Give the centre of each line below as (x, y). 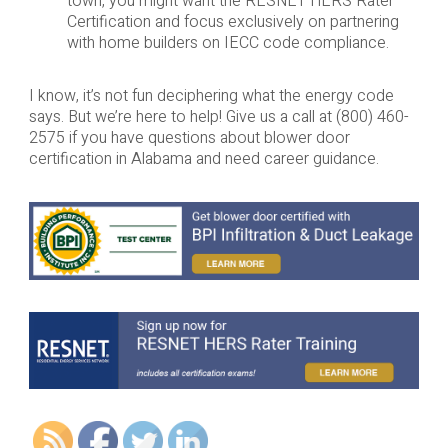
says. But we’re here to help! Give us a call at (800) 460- (218, 116)
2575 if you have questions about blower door (189, 137)
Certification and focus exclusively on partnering (233, 21)
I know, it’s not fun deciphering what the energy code (211, 95)
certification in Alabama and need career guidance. (203, 158)
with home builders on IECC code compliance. (228, 42)
